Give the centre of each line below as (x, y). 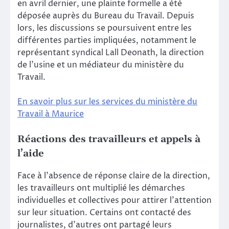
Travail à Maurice (51, 114)
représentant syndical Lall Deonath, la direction (111, 53)
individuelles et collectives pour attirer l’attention (114, 200)
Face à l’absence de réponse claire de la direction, (114, 176)
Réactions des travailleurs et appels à (109, 140)
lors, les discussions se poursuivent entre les (105, 28)
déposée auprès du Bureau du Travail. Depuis (106, 16)
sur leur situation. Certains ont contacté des (104, 212)
